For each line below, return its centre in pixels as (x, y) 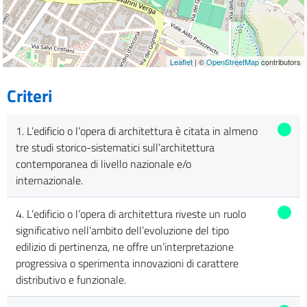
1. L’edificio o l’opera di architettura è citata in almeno (136, 131)
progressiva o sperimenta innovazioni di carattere (127, 263)
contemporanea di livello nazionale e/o (103, 164)
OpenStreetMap (233, 62)
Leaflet (181, 62)
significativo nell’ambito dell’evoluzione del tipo (122, 231)
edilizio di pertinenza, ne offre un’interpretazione (124, 247)
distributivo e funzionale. (71, 280)
